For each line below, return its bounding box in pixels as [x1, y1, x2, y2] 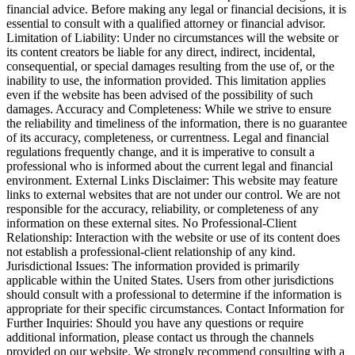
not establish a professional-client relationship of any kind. [6, 244, 296, 258]
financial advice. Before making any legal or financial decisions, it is [6, 2, 346, 16]
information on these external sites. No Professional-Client [6, 216, 296, 230]
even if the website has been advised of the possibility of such [6, 87, 313, 101]
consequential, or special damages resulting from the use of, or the [6, 59, 334, 73]
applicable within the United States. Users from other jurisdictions [6, 273, 334, 287]
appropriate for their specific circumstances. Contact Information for [6, 301, 344, 315]
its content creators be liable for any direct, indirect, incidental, [6, 44, 315, 59]
